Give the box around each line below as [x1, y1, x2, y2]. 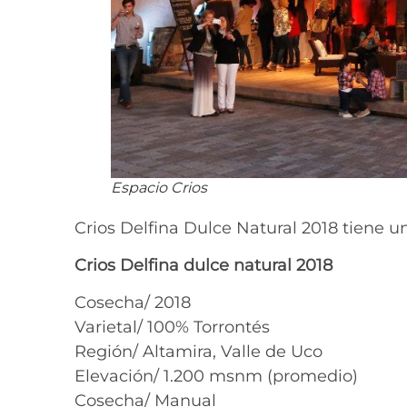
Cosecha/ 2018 [74, 293, 191, 313]
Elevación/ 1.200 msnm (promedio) [74, 366, 358, 387]
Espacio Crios [111, 178, 207, 196]
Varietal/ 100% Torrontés [74, 317, 270, 338]
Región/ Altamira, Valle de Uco [74, 342, 323, 362]
